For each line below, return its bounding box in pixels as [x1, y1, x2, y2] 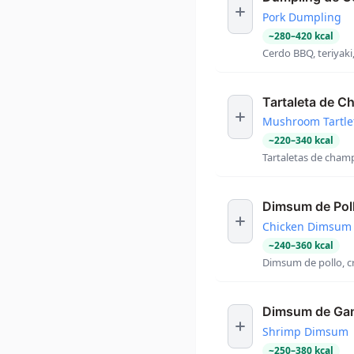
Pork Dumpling [262, 9, 341, 24]
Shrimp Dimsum [262, 323, 348, 339]
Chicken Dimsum [262, 218, 352, 234]
